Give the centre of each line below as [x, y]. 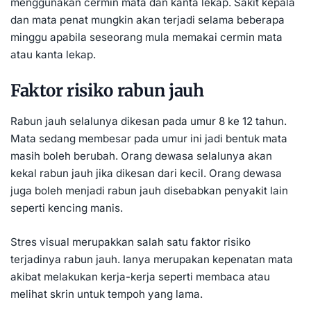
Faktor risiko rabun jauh [107, 91]
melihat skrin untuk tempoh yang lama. [107, 294]
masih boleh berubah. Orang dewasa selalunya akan [141, 155]
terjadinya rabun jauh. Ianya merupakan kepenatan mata [152, 259]
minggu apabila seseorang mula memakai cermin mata [146, 37]
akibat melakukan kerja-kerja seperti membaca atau [140, 276]
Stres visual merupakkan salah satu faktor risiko [131, 242]
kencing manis [84, 208]
